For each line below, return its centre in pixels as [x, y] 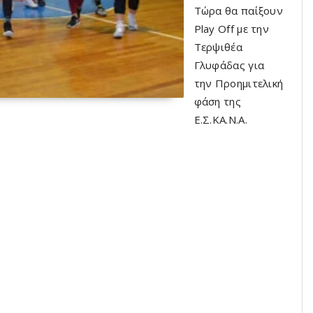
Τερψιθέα [218, 47]
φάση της [217, 101]
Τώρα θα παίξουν [238, 10]
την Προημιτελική [239, 83]
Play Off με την [232, 29]
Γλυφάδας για [229, 65]
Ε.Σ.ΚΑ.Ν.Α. [220, 119]
